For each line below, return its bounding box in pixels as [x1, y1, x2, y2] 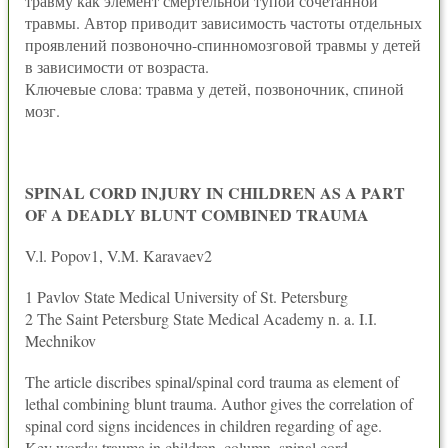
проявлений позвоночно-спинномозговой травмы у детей [25, 34, 421, 55]
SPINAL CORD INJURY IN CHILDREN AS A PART [25, 181, 405, 204]
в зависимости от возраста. [25, 56, 209, 77]
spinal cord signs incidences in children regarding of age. [25, 415, 382, 436]
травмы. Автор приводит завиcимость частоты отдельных [25, 12, 422, 33]
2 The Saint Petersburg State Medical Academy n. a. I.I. [25, 308, 377, 329]
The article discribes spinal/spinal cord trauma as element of [25, 371, 399, 392]
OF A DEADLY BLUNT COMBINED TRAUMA [25, 203, 369, 226]
